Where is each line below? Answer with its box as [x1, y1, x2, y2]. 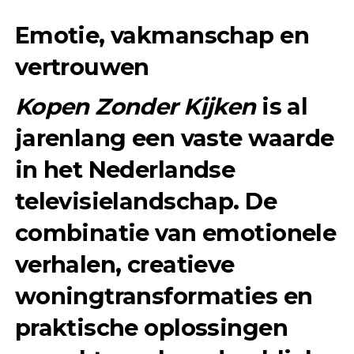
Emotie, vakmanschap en [14, 21, 309, 50]
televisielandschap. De [14, 187, 277, 216]
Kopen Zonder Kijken [14, 92, 256, 121]
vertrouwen [14, 53, 149, 81]
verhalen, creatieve [14, 250, 235, 279]
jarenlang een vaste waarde [14, 124, 334, 153]
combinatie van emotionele [14, 219, 337, 247]
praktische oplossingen [14, 314, 288, 342]
